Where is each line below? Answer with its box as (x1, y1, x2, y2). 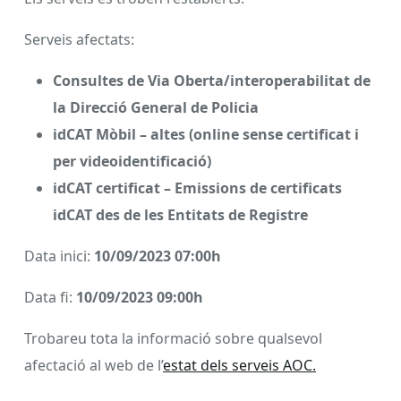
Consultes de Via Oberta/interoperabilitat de (53, 71, 371, 90)
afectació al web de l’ (24, 355, 163, 375)
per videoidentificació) (53, 151, 211, 171)
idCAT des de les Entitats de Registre (53, 205, 308, 225)
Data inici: (24, 246, 94, 266)
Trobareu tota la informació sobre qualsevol (24, 328, 322, 348)
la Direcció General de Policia (53, 98, 259, 117)
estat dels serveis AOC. (163, 355, 316, 375)
